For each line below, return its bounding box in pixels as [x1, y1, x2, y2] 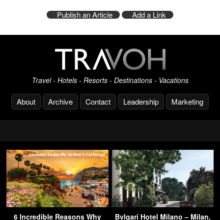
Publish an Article [57, 9, 112, 20]
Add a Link [132, 9, 166, 20]
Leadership [123, 96, 159, 107]
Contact [85, 96, 110, 107]
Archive [48, 96, 73, 107]
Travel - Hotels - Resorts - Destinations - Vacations [31, 75, 189, 85]
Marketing [171, 96, 203, 107]
